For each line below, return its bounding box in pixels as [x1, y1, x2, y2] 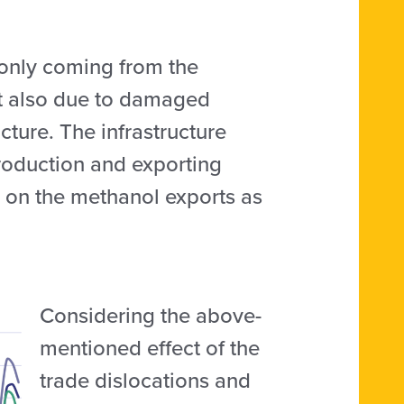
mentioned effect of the [40, 332, 261, 363]
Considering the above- [40, 299, 262, 331]
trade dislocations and [40, 364, 252, 396]
